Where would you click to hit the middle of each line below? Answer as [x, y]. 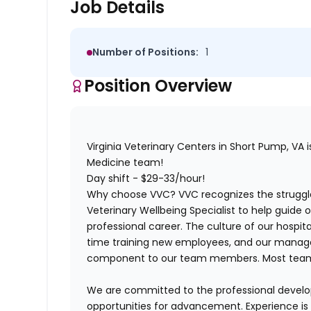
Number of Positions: [146, 52]
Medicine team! [125, 163]
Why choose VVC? [132, 195]
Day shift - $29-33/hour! [148, 179]
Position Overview [158, 86]
